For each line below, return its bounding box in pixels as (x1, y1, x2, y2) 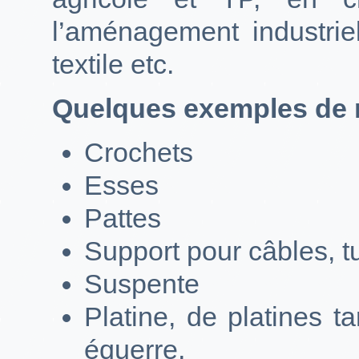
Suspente (84, 268, 200, 299)
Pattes (84, 202, 161, 233)
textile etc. (52, 48, 174, 79)
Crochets (84, 136, 193, 167)
